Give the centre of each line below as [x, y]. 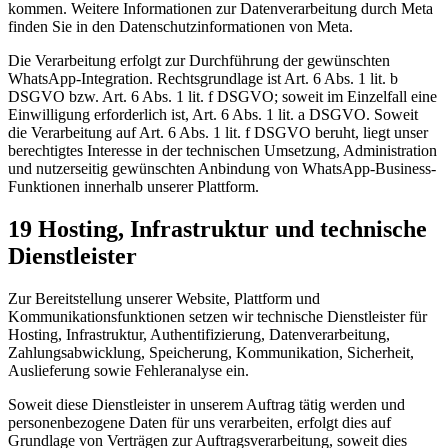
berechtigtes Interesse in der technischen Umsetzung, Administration [222, 151]
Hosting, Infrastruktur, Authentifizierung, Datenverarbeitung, [199, 335]
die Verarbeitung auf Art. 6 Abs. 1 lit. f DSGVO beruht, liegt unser [218, 133]
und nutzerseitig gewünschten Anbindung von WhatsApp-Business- [222, 169]
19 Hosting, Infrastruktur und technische [217, 229]
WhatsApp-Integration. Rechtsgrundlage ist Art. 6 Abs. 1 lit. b [203, 79]
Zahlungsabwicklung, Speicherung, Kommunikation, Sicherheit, [211, 353]
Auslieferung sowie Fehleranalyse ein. [128, 371]
